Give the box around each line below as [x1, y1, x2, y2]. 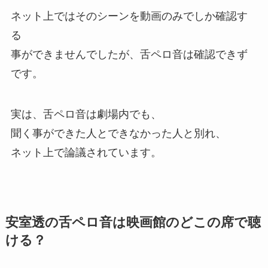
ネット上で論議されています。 [10, 147, 162, 159]
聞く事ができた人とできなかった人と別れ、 [10, 127, 226, 140]
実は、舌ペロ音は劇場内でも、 [10, 108, 162, 121]
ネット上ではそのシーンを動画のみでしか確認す [10, 10, 248, 23]
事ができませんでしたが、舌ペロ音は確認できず [10, 48, 248, 61]
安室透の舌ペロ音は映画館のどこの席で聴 [5, 215, 261, 230]
